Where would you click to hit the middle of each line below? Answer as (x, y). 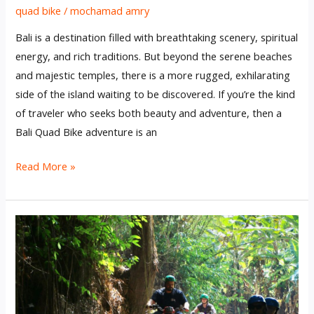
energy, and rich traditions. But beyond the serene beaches (154, 56)
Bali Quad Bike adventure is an (87, 132)
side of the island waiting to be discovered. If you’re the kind (156, 94)
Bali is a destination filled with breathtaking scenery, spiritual (157, 37)
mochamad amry (110, 10)
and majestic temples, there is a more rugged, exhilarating (153, 75)
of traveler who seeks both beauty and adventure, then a (149, 113)
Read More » (46, 166)
